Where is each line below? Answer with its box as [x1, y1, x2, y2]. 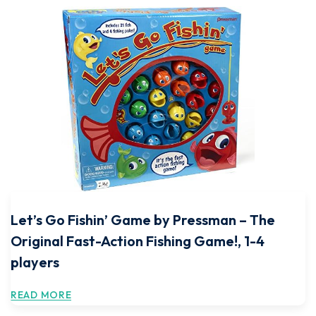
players [11, 253, 59, 271]
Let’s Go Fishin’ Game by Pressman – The [11, 211, 275, 229]
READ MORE [11, 288, 72, 301]
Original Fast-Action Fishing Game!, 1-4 [11, 232, 265, 250]
